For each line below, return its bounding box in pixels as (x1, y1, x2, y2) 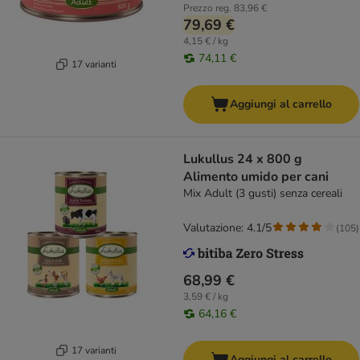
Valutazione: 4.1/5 (183, 220, 272, 236)
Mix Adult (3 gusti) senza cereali (183, 186, 342, 202)
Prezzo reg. (183, 2, 231, 15)
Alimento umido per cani (183, 168, 329, 186)
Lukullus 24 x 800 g (183, 150, 237, 169)
